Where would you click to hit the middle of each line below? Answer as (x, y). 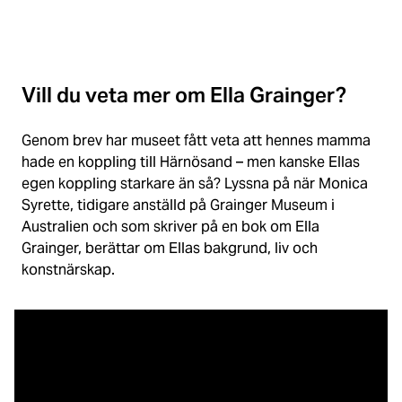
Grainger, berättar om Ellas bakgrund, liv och (170, 248)
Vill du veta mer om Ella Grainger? (184, 96)
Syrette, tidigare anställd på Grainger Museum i (179, 205)
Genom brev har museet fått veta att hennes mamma (197, 140)
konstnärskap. (69, 269)
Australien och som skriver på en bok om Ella (171, 226)
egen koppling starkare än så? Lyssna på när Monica (195, 183)
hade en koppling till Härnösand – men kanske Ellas (191, 162)
